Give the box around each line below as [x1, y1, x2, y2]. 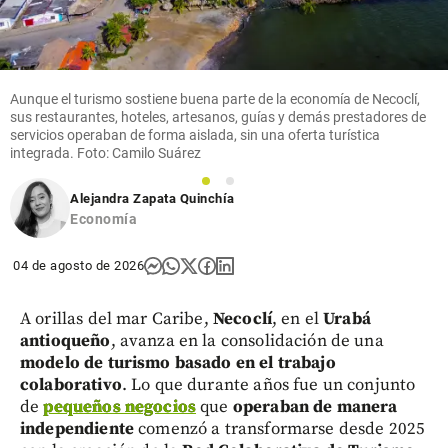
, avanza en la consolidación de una [110, 329, 384, 352]
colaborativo [20, 373, 122, 396]
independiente [20, 417, 139, 440]
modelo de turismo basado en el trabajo [20, 351, 336, 374]
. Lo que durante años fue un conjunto [121, 373, 416, 396]
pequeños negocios [43, 395, 197, 418]
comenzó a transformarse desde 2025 [138, 417, 426, 440]
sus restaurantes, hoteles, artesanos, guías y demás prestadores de [10, 108, 426, 125]
